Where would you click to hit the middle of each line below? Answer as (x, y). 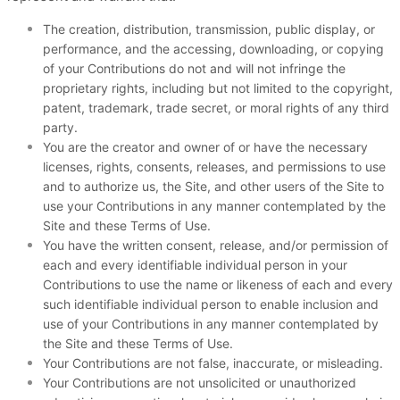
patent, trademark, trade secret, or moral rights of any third (216, 108)
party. (60, 127)
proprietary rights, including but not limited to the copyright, (218, 88)
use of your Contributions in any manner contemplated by (211, 324)
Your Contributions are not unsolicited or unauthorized (200, 383)
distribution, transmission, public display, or (249, 29)
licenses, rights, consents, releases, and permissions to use (214, 167)
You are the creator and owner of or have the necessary (205, 147)
